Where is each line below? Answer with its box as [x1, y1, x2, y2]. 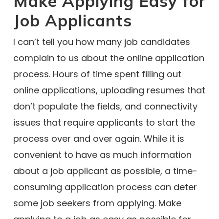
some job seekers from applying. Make [13, 197, 181, 209]
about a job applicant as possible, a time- [13, 165, 197, 177]
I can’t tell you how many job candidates [13, 36, 190, 48]
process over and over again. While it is [13, 132, 184, 145]
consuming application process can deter [13, 181, 197, 193]
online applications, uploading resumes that [13, 84, 205, 96]
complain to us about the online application [13, 52, 204, 64]
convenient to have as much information [13, 149, 192, 161]
